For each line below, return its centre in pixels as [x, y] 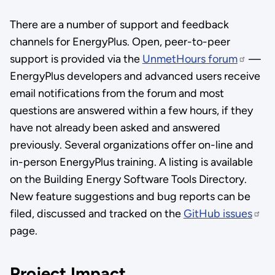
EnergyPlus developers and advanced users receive [135, 76]
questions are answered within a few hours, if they [131, 111]
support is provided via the [76, 59]
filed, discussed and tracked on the [96, 214]
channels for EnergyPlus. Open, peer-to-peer [120, 42]
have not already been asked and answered [115, 128]
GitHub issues [218, 214]
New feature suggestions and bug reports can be [130, 197]
